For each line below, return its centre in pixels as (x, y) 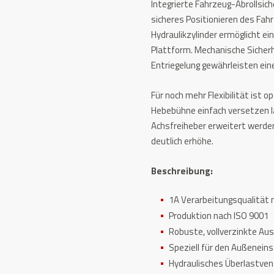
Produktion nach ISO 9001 (219, 216)
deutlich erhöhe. (183, 141)
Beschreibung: (183, 171)
